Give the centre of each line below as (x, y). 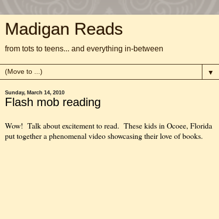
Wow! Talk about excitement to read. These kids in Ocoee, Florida (109, 125)
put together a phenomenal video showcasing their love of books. (104, 135)
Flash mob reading (53, 102)
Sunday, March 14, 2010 (35, 92)
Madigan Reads (64, 29)
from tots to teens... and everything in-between (84, 49)
